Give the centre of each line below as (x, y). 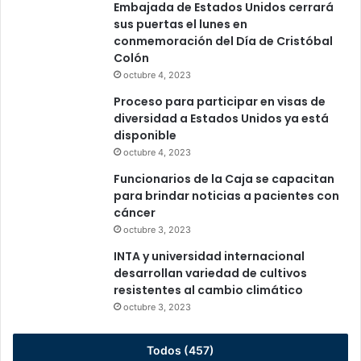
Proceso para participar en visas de (220, 102)
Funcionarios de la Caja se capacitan (224, 179)
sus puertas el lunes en (180, 25)
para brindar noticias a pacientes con (226, 196)
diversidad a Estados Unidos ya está (221, 119)
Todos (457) (180, 351)
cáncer (136, 213)
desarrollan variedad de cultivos (210, 274)
